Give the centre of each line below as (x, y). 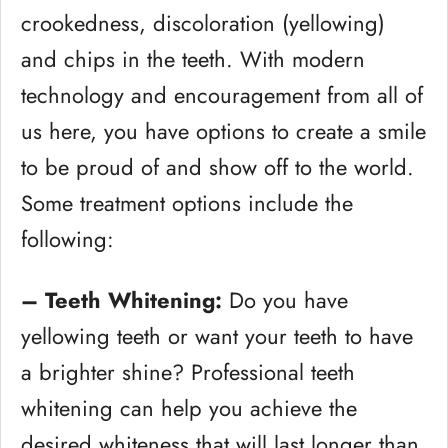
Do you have (285, 300)
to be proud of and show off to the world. (217, 167)
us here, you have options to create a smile (223, 131)
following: (67, 239)
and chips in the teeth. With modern (193, 59)
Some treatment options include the (187, 203)
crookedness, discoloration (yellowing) (203, 23)
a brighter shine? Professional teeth (188, 372)
